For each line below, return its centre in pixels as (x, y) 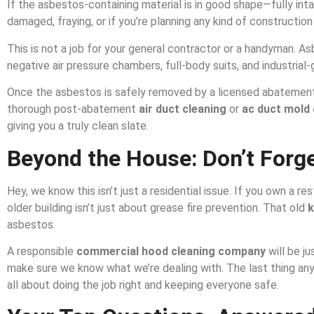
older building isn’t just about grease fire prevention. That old (157, 207)
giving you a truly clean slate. (78, 126)
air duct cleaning (183, 109)
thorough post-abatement (73, 109)
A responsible (42, 251)
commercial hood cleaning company (171, 251)
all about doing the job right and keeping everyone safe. (143, 285)
